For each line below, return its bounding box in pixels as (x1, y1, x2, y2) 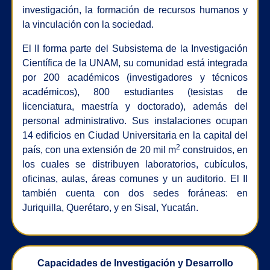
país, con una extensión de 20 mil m (22, 144, 176, 155)
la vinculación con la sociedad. (22, 19, 154, 30)
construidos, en (180, 144, 248, 155)
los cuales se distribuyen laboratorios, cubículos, (22, 159, 248, 169)
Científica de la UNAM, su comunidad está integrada (22, 57, 248, 68)
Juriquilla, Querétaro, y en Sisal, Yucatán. (22, 202, 198, 213)
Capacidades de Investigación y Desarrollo (37, 257, 233, 268)
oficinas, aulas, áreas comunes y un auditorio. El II (22, 173, 248, 184)
